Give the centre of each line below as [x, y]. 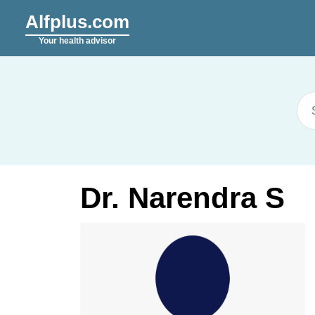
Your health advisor [77, 41]
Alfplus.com [77, 22]
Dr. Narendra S [182, 198]
